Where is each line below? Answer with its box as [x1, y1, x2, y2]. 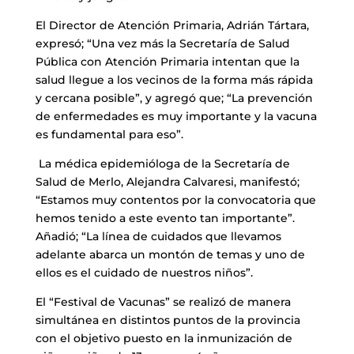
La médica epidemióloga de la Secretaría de [38, 156, 290, 171]
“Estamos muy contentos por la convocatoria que [35, 193, 316, 208]
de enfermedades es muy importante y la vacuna [35, 109, 317, 124]
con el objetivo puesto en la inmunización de [35, 331, 292, 346]
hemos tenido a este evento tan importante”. [35, 211, 295, 226]
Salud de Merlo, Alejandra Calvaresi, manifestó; [35, 175, 299, 190]
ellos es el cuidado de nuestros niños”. [35, 265, 253, 281]
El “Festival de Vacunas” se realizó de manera [35, 295, 291, 310]
